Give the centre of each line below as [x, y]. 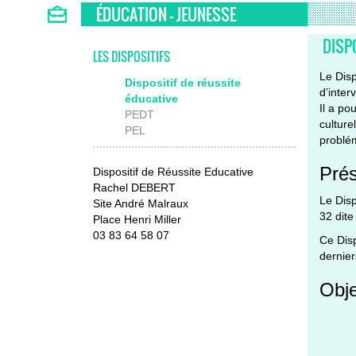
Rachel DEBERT [134, 187]
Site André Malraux [141, 203]
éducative [151, 98]
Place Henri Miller [137, 219]
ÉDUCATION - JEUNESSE [166, 14]
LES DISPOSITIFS [132, 56]
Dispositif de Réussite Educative [173, 171]
